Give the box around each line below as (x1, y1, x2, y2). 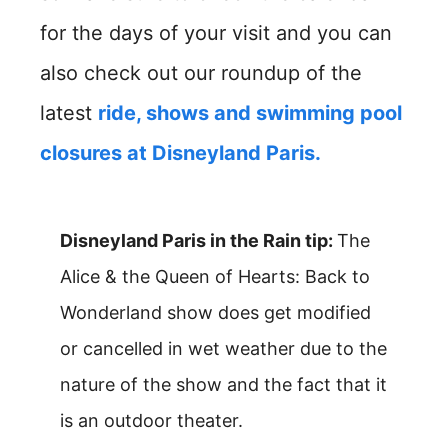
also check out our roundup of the (40, 61, 362, 85)
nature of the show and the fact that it (60, 374, 387, 395)
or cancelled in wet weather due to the (60, 338, 387, 359)
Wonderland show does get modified (60, 302, 371, 323)
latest (40, 101, 98, 125)
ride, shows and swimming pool (98, 101, 402, 125)
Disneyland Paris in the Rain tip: (60, 230, 337, 251)
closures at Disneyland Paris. (40, 141, 321, 165)
